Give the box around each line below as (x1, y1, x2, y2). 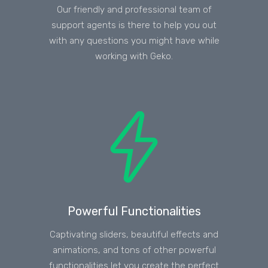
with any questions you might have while (48, 35, 220, 46)
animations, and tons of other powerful (52, 244, 216, 255)
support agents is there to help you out (51, 19, 217, 31)
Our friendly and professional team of (56, 4, 212, 15)
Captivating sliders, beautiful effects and (50, 229, 218, 240)
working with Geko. (95, 50, 173, 62)
